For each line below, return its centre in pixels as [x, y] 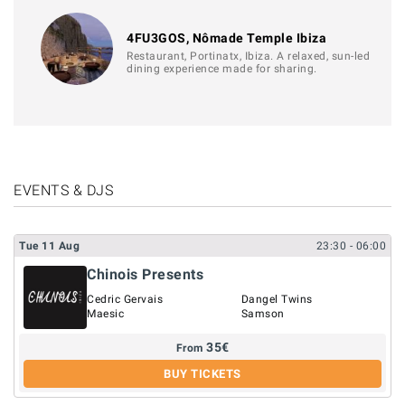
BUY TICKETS [202, 373]
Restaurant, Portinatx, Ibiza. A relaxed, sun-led [248, 56]
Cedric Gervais [125, 299]
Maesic [105, 313]
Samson [263, 313]
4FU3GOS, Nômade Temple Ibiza [226, 38]
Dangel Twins [277, 299]
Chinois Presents [145, 274]
